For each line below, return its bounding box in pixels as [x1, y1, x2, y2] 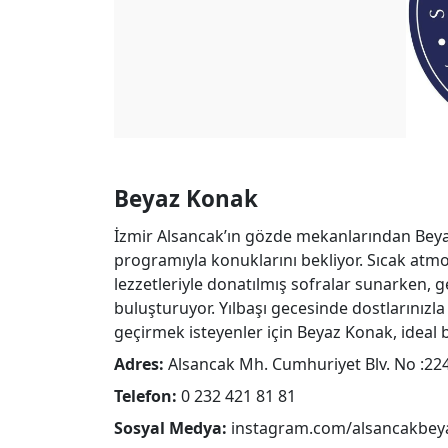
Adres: [114, 353, 164, 375]
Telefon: [114, 385, 177, 407]
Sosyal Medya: [114, 417, 227, 439]
